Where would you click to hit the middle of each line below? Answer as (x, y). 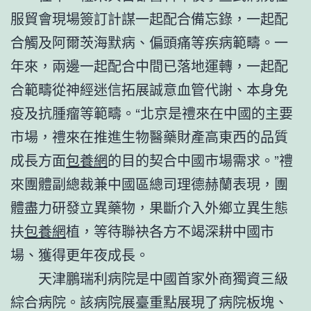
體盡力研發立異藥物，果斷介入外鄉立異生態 (149, 207)
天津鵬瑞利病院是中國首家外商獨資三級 (163, 278)
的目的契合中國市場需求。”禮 (200, 160)
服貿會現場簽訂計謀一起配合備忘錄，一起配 (149, 18)
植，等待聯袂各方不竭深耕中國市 (170, 230)
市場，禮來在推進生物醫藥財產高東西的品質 (149, 136)
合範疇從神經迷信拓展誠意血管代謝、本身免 (149, 89)
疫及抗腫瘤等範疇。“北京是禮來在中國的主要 (152, 112)
